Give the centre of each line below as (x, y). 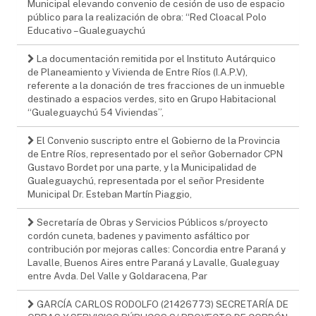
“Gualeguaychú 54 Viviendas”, (96, 112)
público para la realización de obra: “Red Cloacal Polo (147, 17)
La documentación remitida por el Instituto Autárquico (155, 58)
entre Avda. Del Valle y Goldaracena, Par (117, 275)
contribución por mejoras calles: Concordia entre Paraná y (157, 249)
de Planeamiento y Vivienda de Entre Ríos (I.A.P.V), (138, 72)
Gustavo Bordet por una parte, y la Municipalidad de (142, 167)
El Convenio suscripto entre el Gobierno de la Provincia (157, 140)
